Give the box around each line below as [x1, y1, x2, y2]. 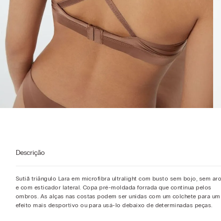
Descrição [16, 148, 45, 157]
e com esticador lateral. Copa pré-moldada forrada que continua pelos [16, 184, 212, 191]
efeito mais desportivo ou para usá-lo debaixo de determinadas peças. [16, 201, 213, 209]
